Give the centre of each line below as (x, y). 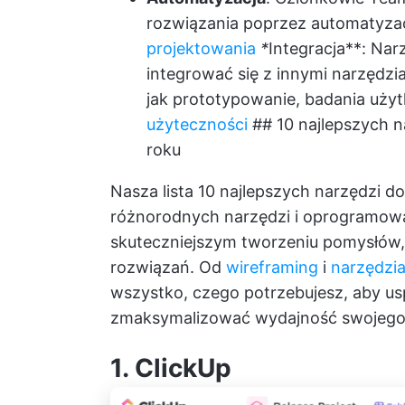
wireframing (272, 268)
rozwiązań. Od (168, 268)
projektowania (201, 49)
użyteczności (197, 125)
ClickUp (183, 368)
